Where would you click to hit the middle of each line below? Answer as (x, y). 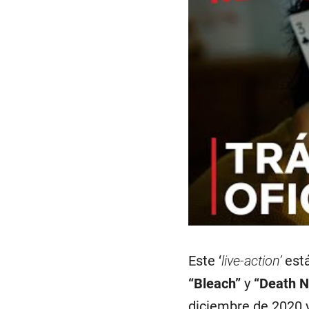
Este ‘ (205, 261)
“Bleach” (215, 284)
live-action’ (252, 261)
